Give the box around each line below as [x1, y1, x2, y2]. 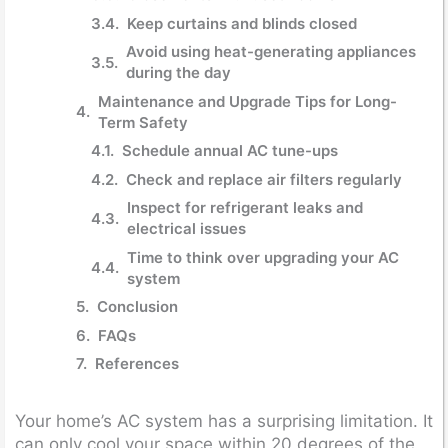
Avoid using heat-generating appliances [126, 42, 416, 61]
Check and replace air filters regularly [126, 169, 402, 189]
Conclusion [97, 297, 178, 316]
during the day [126, 63, 231, 82]
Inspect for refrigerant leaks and [127, 198, 363, 217]
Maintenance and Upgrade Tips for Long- [98, 91, 397, 111]
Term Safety [98, 112, 188, 132]
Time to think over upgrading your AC [127, 247, 399, 267]
